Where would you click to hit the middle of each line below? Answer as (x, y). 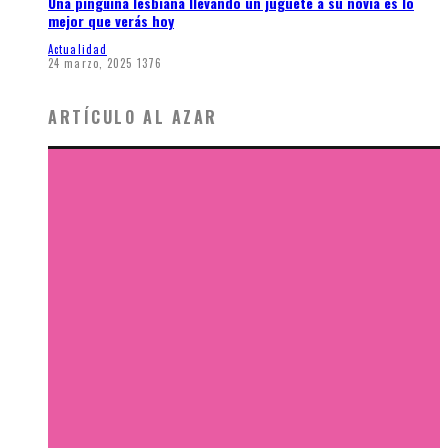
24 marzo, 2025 (90, 62)
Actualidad (77, 48)
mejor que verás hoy (111, 21)
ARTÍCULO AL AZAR (133, 117)
